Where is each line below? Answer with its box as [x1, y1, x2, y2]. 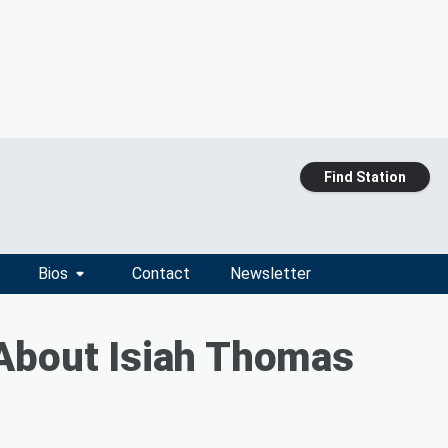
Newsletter [229, 264, 311, 283]
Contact [131, 264, 190, 283]
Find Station [324, 169, 406, 185]
